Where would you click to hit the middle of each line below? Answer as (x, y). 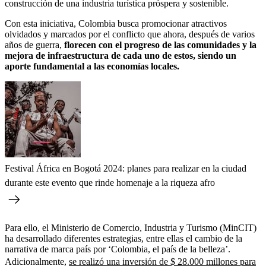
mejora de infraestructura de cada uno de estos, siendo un (121, 55)
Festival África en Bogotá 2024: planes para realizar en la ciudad (126, 168)
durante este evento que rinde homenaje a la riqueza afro (110, 182)
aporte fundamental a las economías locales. (92, 66)
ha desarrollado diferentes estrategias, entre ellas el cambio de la (123, 238)
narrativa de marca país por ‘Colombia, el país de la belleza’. (118, 249)
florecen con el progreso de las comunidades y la (160, 45)
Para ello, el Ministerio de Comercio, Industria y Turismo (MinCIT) (131, 227)
